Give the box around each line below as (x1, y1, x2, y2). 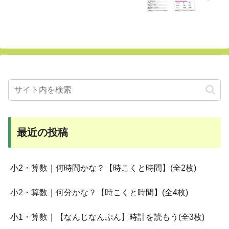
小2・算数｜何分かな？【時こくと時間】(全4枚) (10, 188, 188, 197)
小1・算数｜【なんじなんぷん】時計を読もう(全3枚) (10, 212, 204, 221)
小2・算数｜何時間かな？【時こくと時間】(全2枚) (10, 163, 196, 172)
